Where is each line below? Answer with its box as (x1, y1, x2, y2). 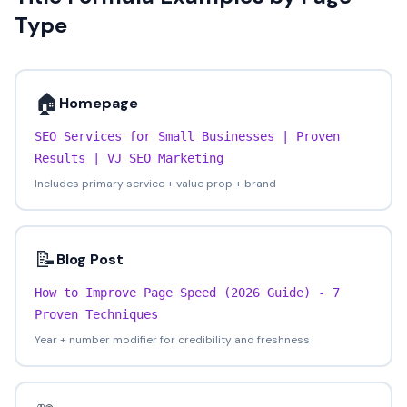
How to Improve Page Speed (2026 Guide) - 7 (35, 285, 340, 300)
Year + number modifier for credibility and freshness (35, 333, 310, 347)
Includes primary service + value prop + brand (35, 176, 276, 191)
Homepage (59, 94, 138, 113)
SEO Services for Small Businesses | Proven (35, 129, 340, 144)
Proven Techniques (35, 307, 158, 322)
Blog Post (56, 250, 124, 269)
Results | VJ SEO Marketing (35, 151, 223, 165)
